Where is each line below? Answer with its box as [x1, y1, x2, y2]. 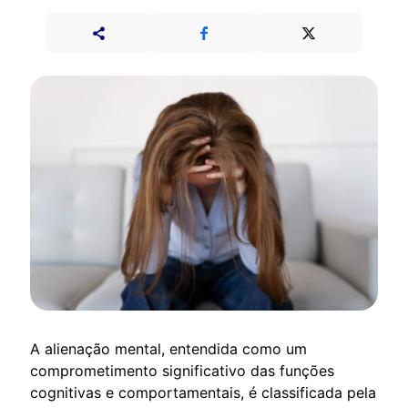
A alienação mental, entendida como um [30, 339, 307, 358]
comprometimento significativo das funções [30, 361, 334, 380]
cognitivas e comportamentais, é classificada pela [30, 382, 376, 402]
